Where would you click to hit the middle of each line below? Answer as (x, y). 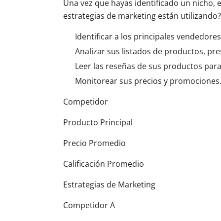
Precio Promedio (94, 143)
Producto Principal (98, 122)
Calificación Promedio (104, 164)
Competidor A (89, 205)
